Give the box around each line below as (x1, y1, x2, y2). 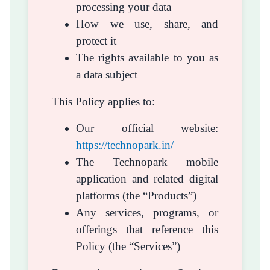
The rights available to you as (76, 51, 218, 64)
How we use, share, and (76, 17, 218, 30)
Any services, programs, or (76, 206, 218, 219)
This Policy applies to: (52, 95, 155, 108)
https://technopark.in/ (76, 139, 174, 152)
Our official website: (76, 122, 218, 135)
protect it (76, 34, 116, 47)
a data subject (76, 67, 137, 81)
